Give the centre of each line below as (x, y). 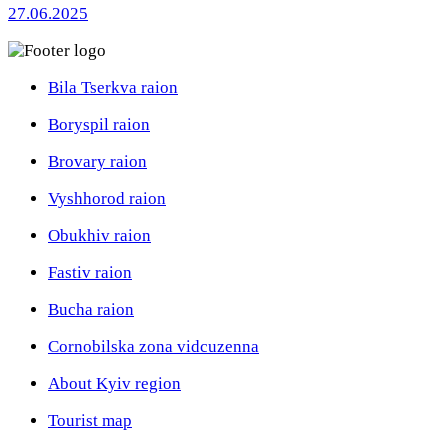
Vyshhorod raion (107, 199)
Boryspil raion (99, 125)
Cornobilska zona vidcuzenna (153, 347)
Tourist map (90, 421)
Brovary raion (97, 162)
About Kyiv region (114, 384)
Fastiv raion (90, 273)
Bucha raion (91, 310)
